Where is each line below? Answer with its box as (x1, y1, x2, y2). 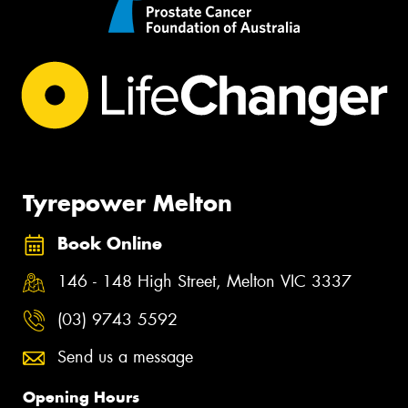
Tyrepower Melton (23, 189, 232, 218)
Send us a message (57, 346, 193, 369)
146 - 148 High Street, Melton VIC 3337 (57, 270, 352, 293)
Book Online (57, 232, 162, 254)
